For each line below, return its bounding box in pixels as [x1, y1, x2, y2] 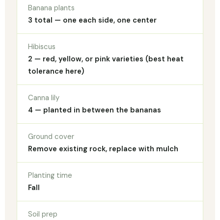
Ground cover [28, 132, 74, 142]
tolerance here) [28, 66, 84, 77]
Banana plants [28, 3, 75, 13]
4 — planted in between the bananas [28, 105, 161, 115]
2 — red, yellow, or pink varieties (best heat [28, 54, 184, 64]
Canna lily [28, 93, 59, 103]
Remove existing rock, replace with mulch [28, 144, 178, 154]
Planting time [28, 170, 72, 181]
